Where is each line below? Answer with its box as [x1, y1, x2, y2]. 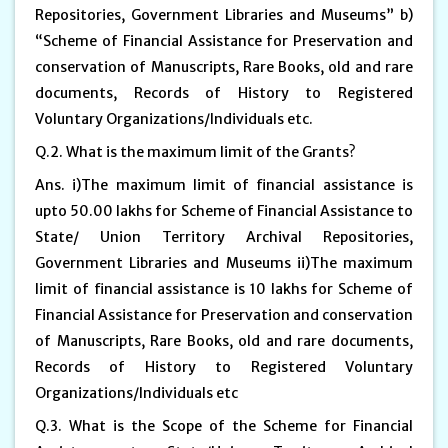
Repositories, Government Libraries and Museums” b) [35, 5, 413, 24]
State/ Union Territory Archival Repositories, [35, 227, 413, 246]
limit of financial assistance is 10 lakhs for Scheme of [35, 279, 413, 298]
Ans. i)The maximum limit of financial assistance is [35, 175, 413, 194]
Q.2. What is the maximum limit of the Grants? [35, 142, 359, 161]
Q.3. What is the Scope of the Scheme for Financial [35, 416, 413, 435]
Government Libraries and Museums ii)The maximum [35, 253, 413, 272]
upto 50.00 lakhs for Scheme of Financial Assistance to [35, 201, 413, 220]
